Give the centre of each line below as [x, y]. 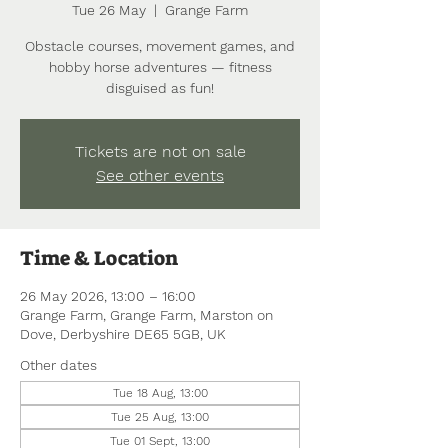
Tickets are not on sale [160, 151]
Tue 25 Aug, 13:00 [160, 416]
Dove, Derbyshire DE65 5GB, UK [123, 333]
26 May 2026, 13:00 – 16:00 [108, 295]
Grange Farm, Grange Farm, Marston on [146, 314]
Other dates [58, 364]
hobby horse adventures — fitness [160, 66]
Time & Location [99, 257]
